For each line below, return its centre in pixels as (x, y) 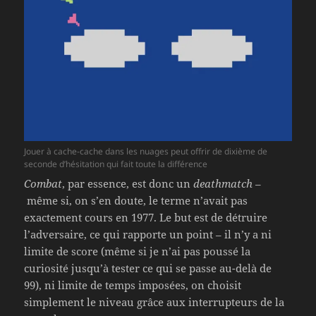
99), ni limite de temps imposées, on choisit (133, 285)
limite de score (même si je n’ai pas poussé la (138, 251)
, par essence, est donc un (128, 183)
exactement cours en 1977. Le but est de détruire (146, 217)
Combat (43, 183)
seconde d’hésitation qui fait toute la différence (116, 164)
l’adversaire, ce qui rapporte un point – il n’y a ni (148, 234)
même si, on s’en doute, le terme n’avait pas (136, 200)
